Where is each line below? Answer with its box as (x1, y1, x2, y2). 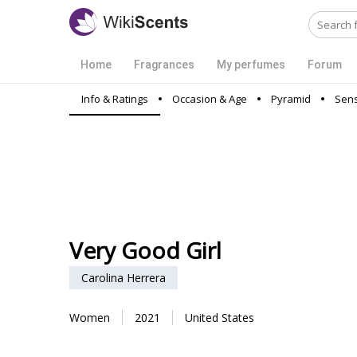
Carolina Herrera (81, 270, 166, 285)
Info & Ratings (81, 92, 148, 106)
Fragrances (134, 58, 194, 71)
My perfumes (217, 58, 285, 71)
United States (185, 310, 254, 325)
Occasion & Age (172, 92, 247, 106)
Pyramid (271, 92, 311, 106)
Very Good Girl (69, 235, 222, 265)
